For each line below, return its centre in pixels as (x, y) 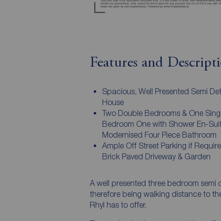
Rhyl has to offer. (118, 204)
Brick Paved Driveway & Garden (156, 156)
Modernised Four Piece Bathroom (159, 134)
